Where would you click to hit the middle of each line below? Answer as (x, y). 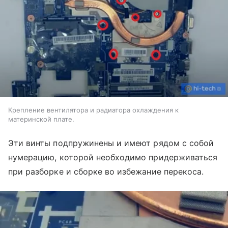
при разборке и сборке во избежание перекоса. (106, 171)
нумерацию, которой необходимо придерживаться (113, 157)
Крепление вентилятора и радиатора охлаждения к (93, 110)
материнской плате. (41, 119)
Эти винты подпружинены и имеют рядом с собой (111, 143)
